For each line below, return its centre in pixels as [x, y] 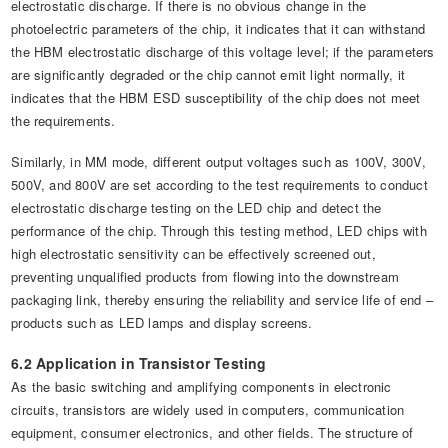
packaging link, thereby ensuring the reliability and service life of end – [222, 300]
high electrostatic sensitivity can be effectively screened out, [193, 254]
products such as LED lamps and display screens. [162, 323]
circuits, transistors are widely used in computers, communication [208, 410]
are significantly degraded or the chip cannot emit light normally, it [208, 75]
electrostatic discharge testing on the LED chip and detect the [196, 208]
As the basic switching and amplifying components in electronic [201, 387]
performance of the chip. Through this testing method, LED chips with [219, 231]
